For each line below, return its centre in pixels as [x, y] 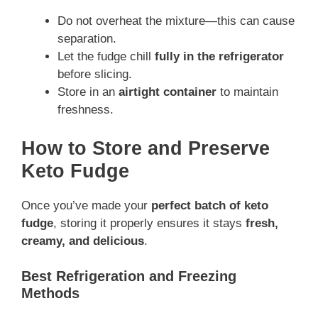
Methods [50, 294]
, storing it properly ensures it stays [149, 223]
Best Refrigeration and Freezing [129, 276]
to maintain [247, 92]
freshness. [86, 110]
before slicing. [95, 75]
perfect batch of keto [210, 205]
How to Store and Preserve [146, 148]
